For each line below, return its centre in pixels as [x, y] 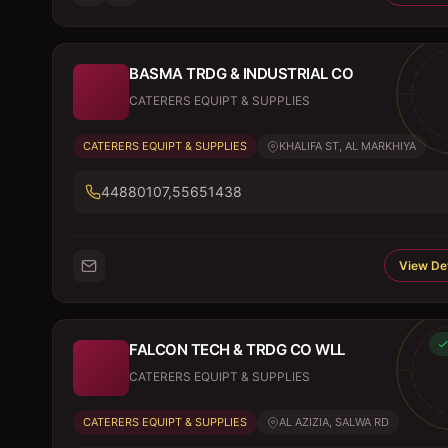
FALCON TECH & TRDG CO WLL [237, 349]
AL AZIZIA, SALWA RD [334, 422]
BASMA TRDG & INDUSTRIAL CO [241, 73]
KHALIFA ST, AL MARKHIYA [347, 146]
